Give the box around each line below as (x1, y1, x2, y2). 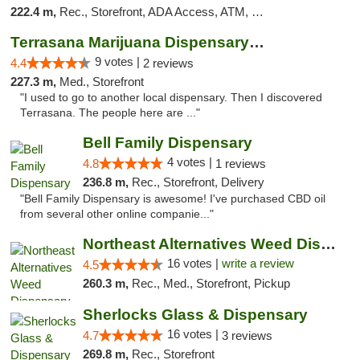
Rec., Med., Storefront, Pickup (131, 276, 290, 290)
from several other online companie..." (20, 208, 214, 220)
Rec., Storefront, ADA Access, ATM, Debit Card (59, 5, 252, 18)
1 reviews (215, 157, 266, 170)
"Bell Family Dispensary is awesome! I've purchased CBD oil (20, 193, 325, 205)
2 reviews (143, 56, 194, 70)
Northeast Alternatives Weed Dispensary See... (320, 235, 336, 252)
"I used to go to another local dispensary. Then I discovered (20, 92, 322, 104)
